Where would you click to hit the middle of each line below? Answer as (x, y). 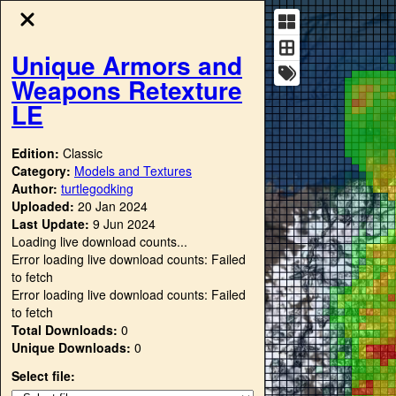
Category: (43, 170)
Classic (83, 152)
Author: (36, 188)
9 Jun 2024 (124, 223)
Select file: (43, 375)
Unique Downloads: (71, 347)
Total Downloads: (65, 329)
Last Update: (50, 223)
